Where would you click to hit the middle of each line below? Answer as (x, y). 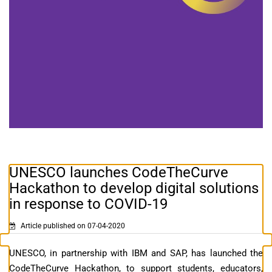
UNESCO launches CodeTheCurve (119, 172)
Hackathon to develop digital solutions (134, 188)
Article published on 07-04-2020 (72, 226)
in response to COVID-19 (88, 204)
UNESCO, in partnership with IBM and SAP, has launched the (136, 253)
